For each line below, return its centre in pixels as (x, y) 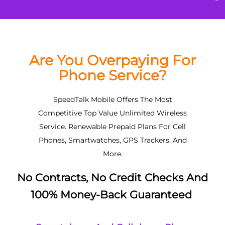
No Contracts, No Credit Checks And (113, 178)
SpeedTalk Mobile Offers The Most (113, 99)
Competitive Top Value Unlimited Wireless (113, 113)
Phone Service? (113, 76)
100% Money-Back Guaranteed (113, 195)
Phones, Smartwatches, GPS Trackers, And (113, 140)
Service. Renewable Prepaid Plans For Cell (113, 126)
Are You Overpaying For (113, 61)
